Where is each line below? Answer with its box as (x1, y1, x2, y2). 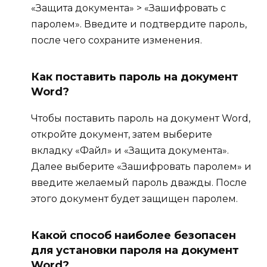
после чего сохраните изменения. (31, 34, 202, 46)
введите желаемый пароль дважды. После (31, 176, 247, 188)
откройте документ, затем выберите (31, 128, 212, 140)
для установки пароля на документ (31, 243, 239, 257)
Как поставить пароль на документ (31, 70, 238, 83)
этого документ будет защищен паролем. (31, 193, 238, 204)
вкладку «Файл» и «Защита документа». (31, 144, 229, 156)
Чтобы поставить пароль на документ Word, (31, 112, 250, 124)
